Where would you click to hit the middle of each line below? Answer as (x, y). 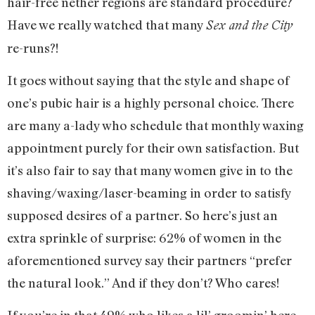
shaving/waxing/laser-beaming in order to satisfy (149, 192)
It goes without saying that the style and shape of (148, 80)
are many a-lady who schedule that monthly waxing (155, 125)
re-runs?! (33, 47)
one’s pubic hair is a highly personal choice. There (150, 102)
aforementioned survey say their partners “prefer (149, 260)
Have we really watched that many (107, 24)
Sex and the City (249, 25)
